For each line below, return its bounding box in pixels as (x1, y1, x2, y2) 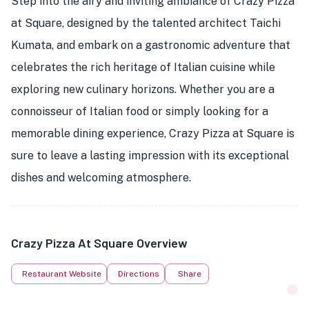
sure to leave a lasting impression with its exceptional (11, 149, 289, 162)
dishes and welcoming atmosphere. (11, 171, 191, 184)
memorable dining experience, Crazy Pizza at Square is (11, 127, 295, 140)
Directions (118, 269, 159, 279)
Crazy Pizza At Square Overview (11, 235, 188, 250)
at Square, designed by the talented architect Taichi (11, 17, 281, 30)
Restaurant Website (22, 269, 101, 279)
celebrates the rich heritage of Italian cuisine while (11, 61, 275, 74)
